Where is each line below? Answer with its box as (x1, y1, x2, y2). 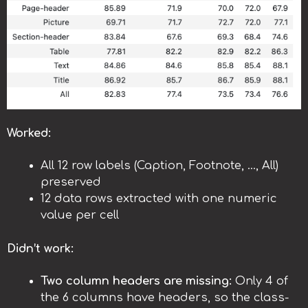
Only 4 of (232, 274, 289, 287)
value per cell (41, 209, 120, 222)
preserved (41, 176, 102, 189)
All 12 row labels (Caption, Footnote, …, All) (41, 159, 279, 173)
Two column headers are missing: (41, 274, 232, 287)
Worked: (7, 127, 51, 140)
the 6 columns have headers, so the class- (41, 291, 289, 304)
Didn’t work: (7, 242, 74, 255)
